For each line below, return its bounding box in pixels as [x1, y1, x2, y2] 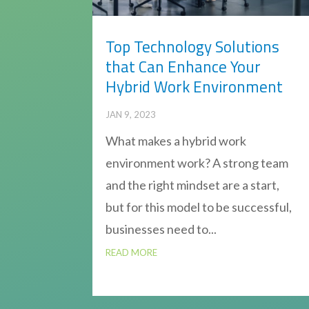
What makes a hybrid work [106, 132, 247, 148]
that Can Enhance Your [106, 54, 261, 79]
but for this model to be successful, [106, 199, 292, 215]
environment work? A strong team [106, 154, 289, 170]
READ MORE [106, 246, 158, 258]
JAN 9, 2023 [106, 108, 157, 120]
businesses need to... [106, 221, 217, 237]
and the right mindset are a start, [106, 177, 280, 192]
